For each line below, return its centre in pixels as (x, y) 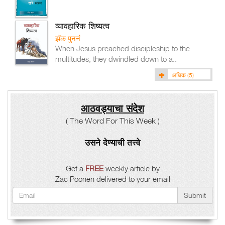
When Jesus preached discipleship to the (123, 48)
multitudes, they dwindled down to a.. (116, 59)
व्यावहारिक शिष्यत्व (83, 26)
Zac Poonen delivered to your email (113, 179)
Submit (195, 195)
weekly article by (131, 168)
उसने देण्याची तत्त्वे (113, 142)
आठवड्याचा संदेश (113, 108)
